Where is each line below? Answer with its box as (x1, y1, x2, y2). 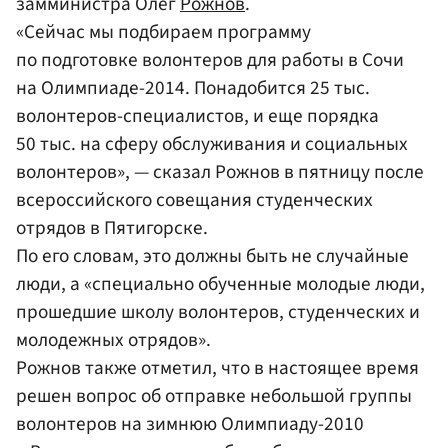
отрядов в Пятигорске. (16, 213, 208, 242)
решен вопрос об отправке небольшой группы (16, 381, 412, 410)
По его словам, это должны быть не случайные (16, 241, 409, 270)
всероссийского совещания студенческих (16, 185, 373, 214)
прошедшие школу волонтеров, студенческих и (16, 297, 420, 326)
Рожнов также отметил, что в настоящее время (16, 353, 419, 382)
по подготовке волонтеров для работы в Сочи (16, 45, 404, 74)
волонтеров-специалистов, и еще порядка (16, 101, 379, 130)
